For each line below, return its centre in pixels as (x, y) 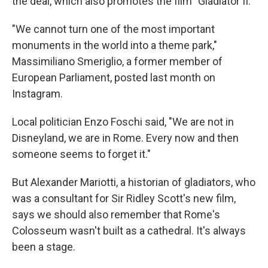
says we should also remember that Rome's (116, 214)
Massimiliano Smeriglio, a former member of (117, 61)
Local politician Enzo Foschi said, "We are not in (123, 122)
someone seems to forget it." (81, 154)
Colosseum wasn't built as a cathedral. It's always (129, 231)
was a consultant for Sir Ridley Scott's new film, (124, 198)
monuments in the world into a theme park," (115, 45)
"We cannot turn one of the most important (113, 29)
